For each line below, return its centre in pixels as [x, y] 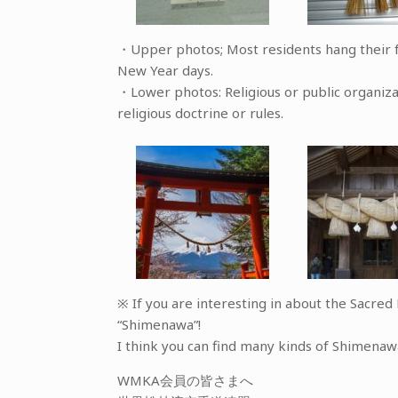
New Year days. [165, 70]
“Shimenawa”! [159, 324]
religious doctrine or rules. [200, 113]
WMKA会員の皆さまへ [185, 380]
